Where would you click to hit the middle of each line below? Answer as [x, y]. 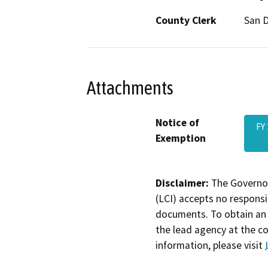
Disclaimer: [182, 183]
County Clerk [186, 21]
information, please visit [210, 245]
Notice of [177, 122]
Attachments [130, 88]
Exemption [181, 138]
